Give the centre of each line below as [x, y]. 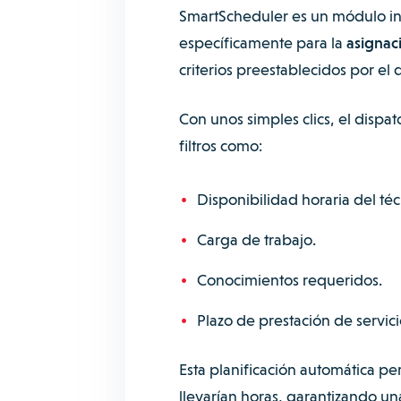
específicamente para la [262, 43]
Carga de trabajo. [256, 239]
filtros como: [222, 145]
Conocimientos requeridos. [289, 280]
